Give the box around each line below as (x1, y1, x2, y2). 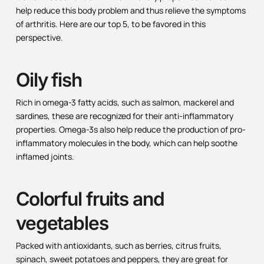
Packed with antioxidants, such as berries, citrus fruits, (15, 240, 222, 252)
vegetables (15, 211, 108, 235)
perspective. (15, 31, 63, 43)
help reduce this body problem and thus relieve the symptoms (15, 4, 246, 16)
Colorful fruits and (15, 187, 164, 210)
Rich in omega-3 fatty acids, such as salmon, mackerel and (15, 96, 234, 108)
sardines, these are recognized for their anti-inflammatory (15, 110, 233, 121)
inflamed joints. (15, 150, 74, 162)
